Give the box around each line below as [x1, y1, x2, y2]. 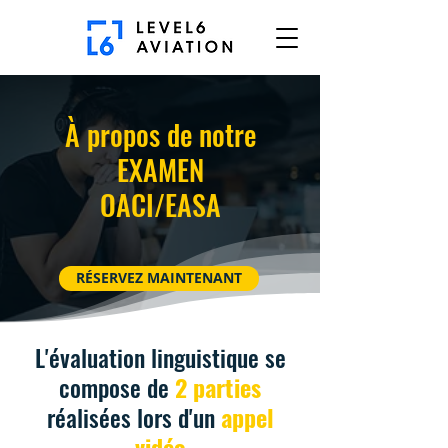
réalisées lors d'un [46, 399, 215, 435]
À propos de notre [64, 114, 256, 155]
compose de [59, 369, 169, 405]
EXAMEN [116, 149, 204, 190]
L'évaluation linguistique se [34, 339, 286, 375]
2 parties [175, 369, 261, 405]
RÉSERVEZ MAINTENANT [76, 269, 242, 287]
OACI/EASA [99, 184, 221, 225]
